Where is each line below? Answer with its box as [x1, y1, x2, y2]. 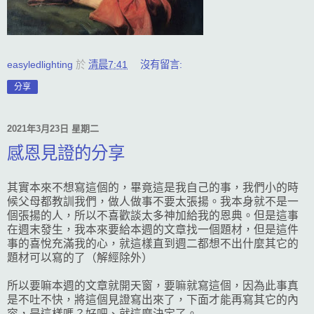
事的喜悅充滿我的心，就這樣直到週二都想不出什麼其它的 [7, 237, 299, 250]
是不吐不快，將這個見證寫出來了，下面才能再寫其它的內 [7, 293, 299, 306]
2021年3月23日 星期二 [7, 123, 99, 135]
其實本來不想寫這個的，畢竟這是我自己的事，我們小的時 [7, 181, 299, 193]
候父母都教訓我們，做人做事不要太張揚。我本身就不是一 [7, 195, 299, 207]
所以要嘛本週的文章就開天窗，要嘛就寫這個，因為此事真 [7, 279, 299, 292]
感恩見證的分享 [7, 143, 125, 163]
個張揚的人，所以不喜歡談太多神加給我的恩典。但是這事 [7, 209, 299, 221]
